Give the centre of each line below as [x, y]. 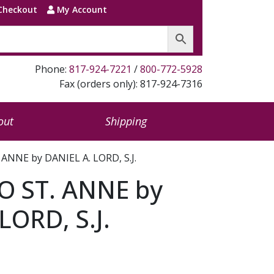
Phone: [52, 69]
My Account [80, 9]
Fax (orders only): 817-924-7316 [131, 84]
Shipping [126, 121]
